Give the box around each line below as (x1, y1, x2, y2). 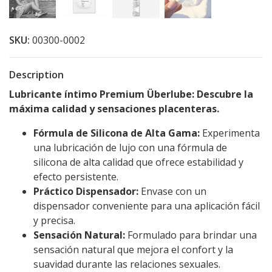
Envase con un (138, 185, 206, 199)
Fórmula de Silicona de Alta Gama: (33, 126, 200, 140)
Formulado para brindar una (125, 228, 257, 242)
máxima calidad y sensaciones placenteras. (9, 102, 219, 116)
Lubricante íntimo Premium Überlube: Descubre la (9, 87, 253, 101)
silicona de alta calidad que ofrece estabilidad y (33, 155, 243, 169)
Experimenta (200, 126, 260, 140)
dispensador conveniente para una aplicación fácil (33, 199, 260, 213)
